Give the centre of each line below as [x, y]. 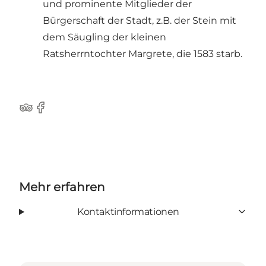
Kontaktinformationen [128, 211]
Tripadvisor [44, 113]
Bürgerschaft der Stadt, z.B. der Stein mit [140, 20]
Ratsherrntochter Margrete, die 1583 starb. [142, 53]
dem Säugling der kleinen [104, 37]
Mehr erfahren [62, 187]
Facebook [56, 113]
